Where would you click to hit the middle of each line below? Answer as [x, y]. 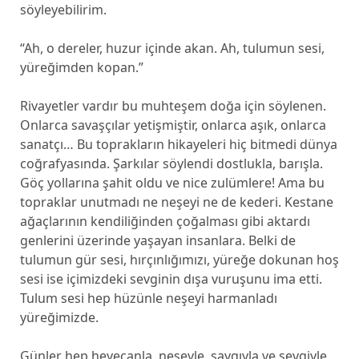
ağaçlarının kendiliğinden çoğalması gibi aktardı [165, 221]
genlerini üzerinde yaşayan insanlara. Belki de [157, 240]
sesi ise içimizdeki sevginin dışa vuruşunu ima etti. [171, 279]
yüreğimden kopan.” [81, 67]
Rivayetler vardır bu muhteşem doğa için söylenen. [173, 106]
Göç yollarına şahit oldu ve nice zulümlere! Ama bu [172, 183]
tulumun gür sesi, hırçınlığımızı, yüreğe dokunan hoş [179, 260]
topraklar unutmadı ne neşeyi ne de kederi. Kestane [176, 202]
